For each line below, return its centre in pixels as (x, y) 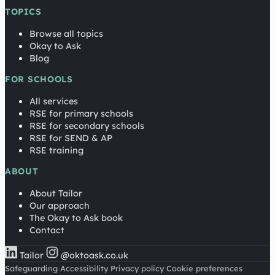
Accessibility (84, 268)
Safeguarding (31, 268)
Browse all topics (66, 33)
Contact (47, 230)
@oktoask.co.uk (95, 255)
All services (54, 101)
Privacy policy (137, 268)
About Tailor (56, 193)
